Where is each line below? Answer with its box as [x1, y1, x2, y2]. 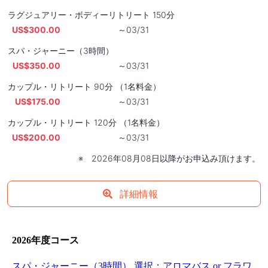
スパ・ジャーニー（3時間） [8, 45, 114, 56]
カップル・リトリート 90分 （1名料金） [8, 81, 161, 92]
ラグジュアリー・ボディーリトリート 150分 [8, 9, 175, 20]
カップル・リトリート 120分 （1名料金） [8, 117, 165, 127]
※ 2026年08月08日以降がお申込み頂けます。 [78, 153, 260, 163]
